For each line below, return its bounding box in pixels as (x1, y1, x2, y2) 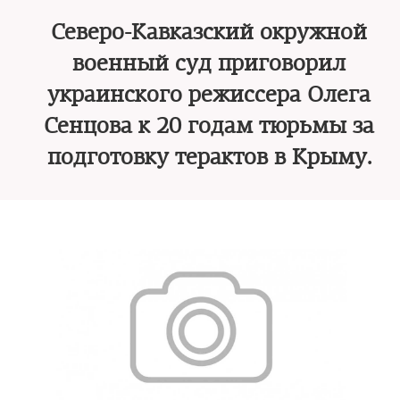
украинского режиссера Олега (47, 81, 371, 108)
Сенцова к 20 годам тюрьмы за (44, 112, 374, 139)
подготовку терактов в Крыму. (46, 144, 371, 171)
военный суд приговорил (72, 50, 346, 77)
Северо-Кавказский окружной (51, 19, 367, 46)
